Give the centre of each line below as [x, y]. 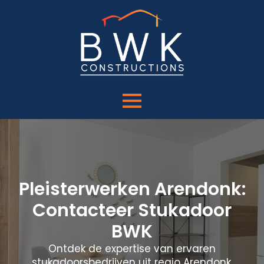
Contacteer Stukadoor [132, 210]
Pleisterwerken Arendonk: [132, 189]
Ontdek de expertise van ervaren [132, 249]
